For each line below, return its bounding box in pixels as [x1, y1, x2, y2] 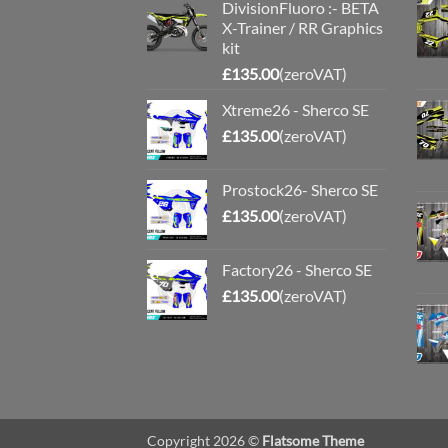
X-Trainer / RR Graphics [222, 17, 383, 37]
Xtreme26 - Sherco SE [222, 99, 369, 119]
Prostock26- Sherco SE [222, 179, 378, 199]
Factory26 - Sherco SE [222, 259, 372, 279]
